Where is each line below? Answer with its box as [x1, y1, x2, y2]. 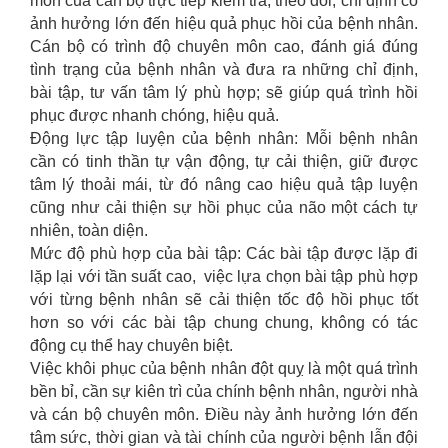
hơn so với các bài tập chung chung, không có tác [30, 314, 418, 331]
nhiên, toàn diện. [30, 222, 148, 239]
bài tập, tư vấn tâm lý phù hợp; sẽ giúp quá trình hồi [30, 84, 418, 101]
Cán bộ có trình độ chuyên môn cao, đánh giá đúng [30, 38, 418, 55]
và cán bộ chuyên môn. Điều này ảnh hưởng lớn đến [30, 406, 418, 423]
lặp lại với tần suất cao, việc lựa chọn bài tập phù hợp [30, 268, 418, 285]
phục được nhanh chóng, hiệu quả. [30, 107, 279, 124]
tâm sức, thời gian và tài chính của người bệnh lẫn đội [30, 429, 418, 446]
